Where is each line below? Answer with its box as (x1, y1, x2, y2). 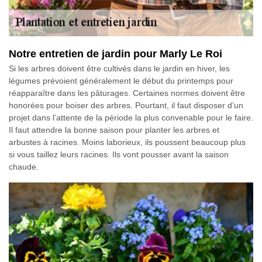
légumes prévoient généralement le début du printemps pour (9, 76, 233, 86)
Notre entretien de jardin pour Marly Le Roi (9, 48, 222, 60)
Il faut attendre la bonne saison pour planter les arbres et (9, 125, 219, 135)
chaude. (9, 162, 39, 172)
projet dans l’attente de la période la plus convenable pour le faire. (9, 113, 253, 123)
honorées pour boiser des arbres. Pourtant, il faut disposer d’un (9, 101, 243, 111)
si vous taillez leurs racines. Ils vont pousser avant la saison (9, 150, 229, 160)
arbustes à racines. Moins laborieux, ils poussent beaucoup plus (9, 137, 246, 147)
